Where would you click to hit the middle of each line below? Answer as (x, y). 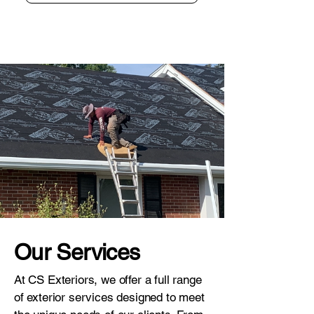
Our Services (77, 252)
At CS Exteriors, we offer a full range (108, 280)
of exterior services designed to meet (109, 297)
